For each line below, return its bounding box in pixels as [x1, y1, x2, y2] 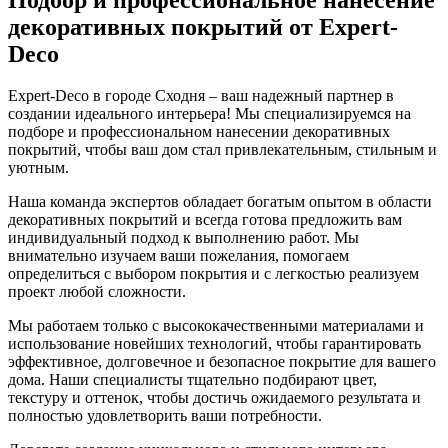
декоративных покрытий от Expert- [8, 13, 398, 40]
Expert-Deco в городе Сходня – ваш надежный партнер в [8, 87, 394, 105]
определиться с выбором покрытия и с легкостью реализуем [8, 265, 419, 283]
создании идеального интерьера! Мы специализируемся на [8, 105, 411, 123]
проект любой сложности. [8, 283, 186, 301]
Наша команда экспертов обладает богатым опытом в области [8, 193, 432, 211]
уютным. [8, 159, 69, 177]
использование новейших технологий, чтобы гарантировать [8, 335, 421, 353]
